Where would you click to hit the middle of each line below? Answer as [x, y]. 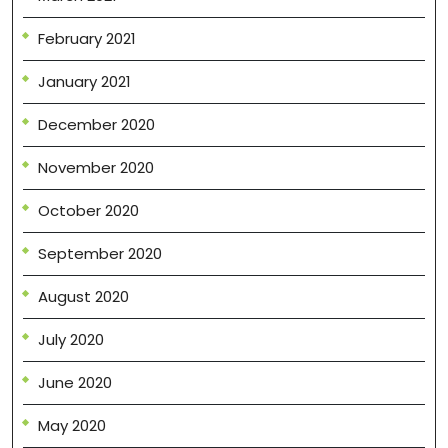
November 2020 [96, 167]
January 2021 [84, 81]
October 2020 [88, 210]
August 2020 [83, 296]
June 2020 [75, 382]
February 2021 [87, 38]
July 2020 [71, 339]
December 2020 [96, 124]
